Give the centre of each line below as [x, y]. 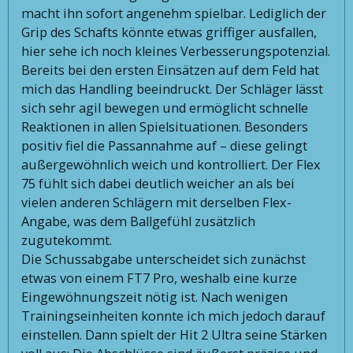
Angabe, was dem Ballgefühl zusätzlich [139, 221]
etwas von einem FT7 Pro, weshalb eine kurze [160, 278]
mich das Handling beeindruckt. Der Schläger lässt [173, 89]
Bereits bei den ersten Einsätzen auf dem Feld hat [171, 70]
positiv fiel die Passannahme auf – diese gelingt [165, 145]
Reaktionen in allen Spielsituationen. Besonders [165, 126]
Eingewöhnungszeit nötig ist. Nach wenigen [155, 297]
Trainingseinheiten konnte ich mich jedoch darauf [174, 316]
